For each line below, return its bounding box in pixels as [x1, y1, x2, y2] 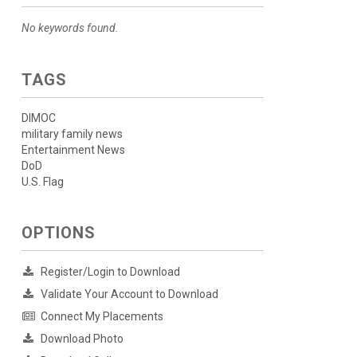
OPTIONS [21, 223, 96, 243]
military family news [21, 127, 123, 141]
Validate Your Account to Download [40, 288, 218, 301]
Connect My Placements [40, 310, 163, 324]
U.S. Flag [21, 175, 64, 189]
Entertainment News [21, 143, 125, 157]
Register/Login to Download [40, 265, 180, 279]
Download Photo [40, 332, 124, 346]
